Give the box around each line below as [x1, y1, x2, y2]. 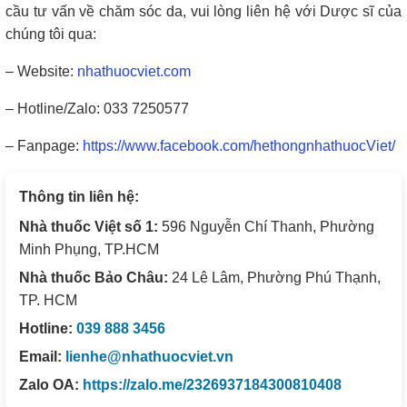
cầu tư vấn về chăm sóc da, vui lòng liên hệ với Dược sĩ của [5, 3, 402, 19]
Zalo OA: [19, 376, 79, 392]
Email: [19, 348, 62, 364]
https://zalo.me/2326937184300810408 [83, 376, 342, 392]
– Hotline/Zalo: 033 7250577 [5, 100, 189, 116]
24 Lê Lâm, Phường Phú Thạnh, [168, 269, 381, 285]
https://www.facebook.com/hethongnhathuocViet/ [83, 137, 395, 154]
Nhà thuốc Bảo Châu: [19, 269, 168, 285]
